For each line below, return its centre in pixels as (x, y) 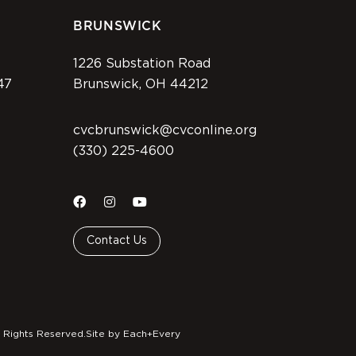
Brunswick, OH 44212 (141, 84)
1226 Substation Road (146, 63)
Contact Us (117, 240)
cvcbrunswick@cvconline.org (165, 130)
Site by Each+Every (133, 333)
